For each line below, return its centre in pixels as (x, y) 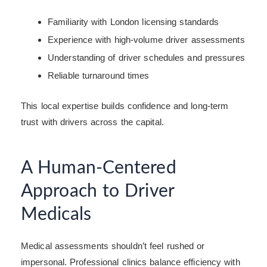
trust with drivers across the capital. (92, 122)
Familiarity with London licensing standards (133, 21)
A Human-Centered (99, 168)
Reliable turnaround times (99, 75)
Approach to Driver (97, 192)
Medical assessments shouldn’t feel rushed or (113, 246)
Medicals (56, 215)
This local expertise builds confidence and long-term (125, 106)
